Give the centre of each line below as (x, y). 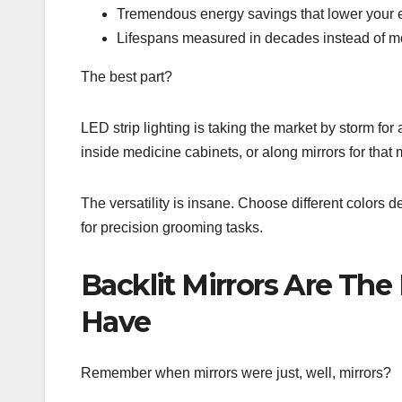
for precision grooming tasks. (172, 228)
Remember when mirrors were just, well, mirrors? (236, 372)
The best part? (127, 77)
